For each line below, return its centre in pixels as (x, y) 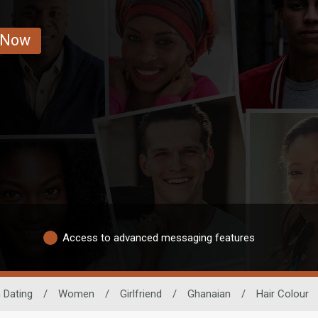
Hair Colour (282, 294)
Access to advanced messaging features (159, 237)
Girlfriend (141, 294)
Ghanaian (209, 294)
